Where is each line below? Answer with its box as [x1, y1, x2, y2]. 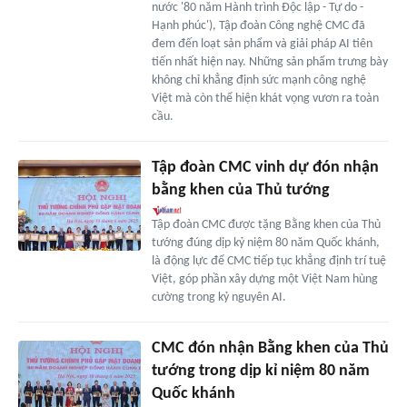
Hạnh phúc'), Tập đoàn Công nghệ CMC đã [151, 18, 365, 33]
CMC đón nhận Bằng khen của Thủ [151, 339, 389, 357]
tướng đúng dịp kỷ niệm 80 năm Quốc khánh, [151, 235, 380, 250]
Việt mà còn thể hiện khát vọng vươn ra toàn [151, 91, 379, 105]
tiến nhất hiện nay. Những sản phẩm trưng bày [151, 55, 388, 69]
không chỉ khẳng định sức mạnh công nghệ [151, 73, 366, 87]
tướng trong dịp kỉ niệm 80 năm [151, 362, 370, 380]
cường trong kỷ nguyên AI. [151, 290, 286, 304]
